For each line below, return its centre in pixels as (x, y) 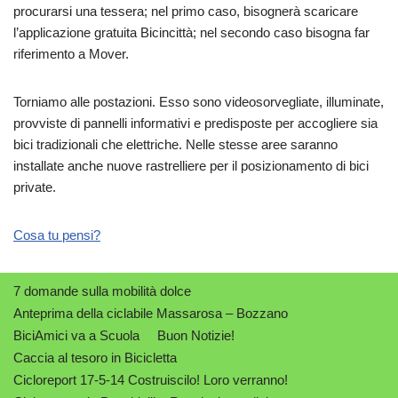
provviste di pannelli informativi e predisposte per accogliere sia (195, 123)
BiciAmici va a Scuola (76, 335)
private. (35, 187)
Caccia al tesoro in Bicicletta (95, 357)
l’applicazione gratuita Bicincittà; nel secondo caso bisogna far (191, 32)
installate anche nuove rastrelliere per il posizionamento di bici (191, 165)
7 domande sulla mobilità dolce (102, 291)
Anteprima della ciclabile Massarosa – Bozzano (151, 313)
